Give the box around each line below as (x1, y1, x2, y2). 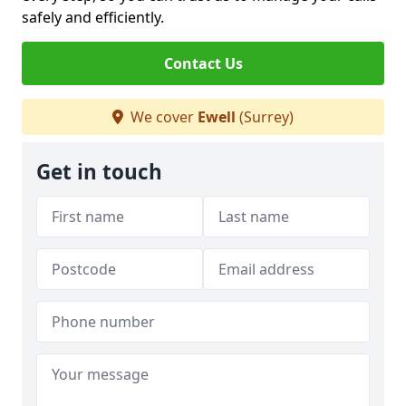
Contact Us (163, 53, 243, 73)
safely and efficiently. (22, 7, 164, 27)
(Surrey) (236, 107, 294, 127)
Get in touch (36, 158, 162, 186)
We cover (127, 107, 198, 127)
